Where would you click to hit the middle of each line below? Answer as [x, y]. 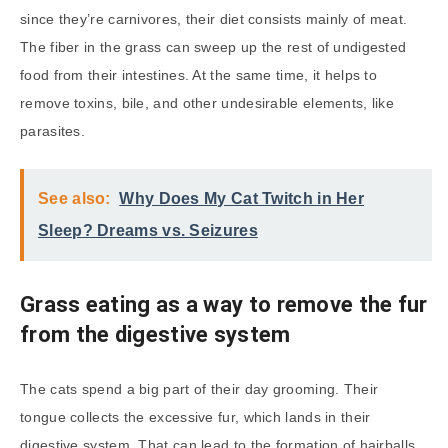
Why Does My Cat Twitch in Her [242, 199]
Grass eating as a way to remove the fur [224, 304]
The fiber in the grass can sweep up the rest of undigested [213, 47]
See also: [74, 199]
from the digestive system [155, 334]
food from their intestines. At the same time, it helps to [199, 75]
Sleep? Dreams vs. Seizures [148, 231]
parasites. [55, 131]
